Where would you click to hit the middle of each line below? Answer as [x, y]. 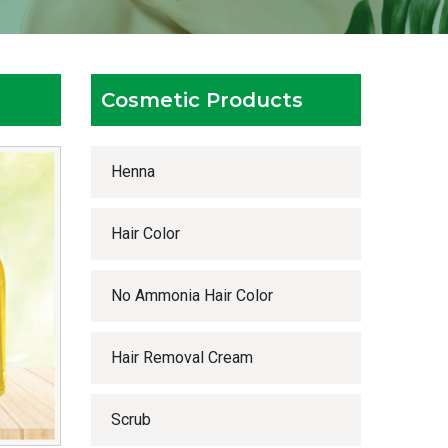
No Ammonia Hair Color [192, 295]
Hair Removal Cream [182, 357]
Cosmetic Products [202, 100]
